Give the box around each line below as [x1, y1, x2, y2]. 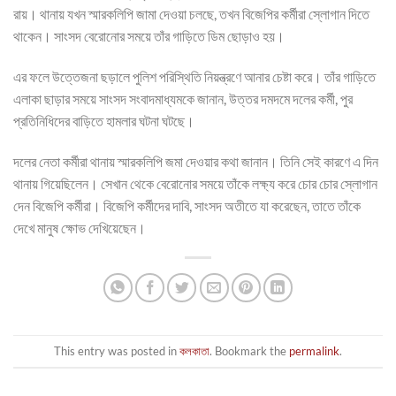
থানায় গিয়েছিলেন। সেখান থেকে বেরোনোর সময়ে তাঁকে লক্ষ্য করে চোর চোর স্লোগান [13, 174, 377, 192]
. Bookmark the [209, 343, 289, 358]
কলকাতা [179, 343, 209, 358]
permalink [289, 343, 339, 358]
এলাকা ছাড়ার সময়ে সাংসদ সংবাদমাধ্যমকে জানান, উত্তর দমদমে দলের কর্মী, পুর [13, 89, 353, 107]
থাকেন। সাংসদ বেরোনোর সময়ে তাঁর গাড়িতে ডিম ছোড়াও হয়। [13, 27, 285, 44]
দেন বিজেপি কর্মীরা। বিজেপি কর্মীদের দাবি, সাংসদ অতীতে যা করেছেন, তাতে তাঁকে [13, 196, 361, 214]
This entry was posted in [54, 343, 179, 358]
